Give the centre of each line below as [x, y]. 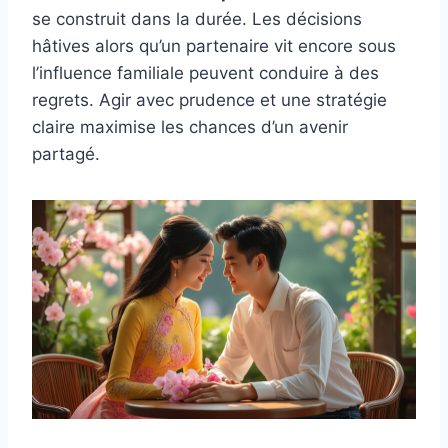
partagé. [66, 153]
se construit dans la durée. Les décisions [197, 18]
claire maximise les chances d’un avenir [190, 126]
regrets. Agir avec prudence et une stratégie [209, 99]
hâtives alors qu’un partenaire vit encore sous [214, 45]
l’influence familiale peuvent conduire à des [205, 72]
